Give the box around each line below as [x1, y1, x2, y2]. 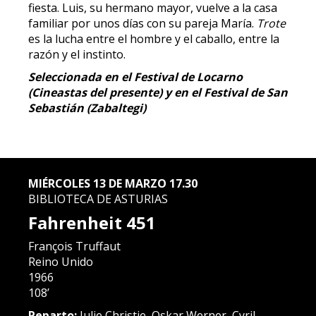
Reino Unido [28, 254, 93, 269]
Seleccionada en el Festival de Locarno [28, 69, 243, 85]
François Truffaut [28, 238, 121, 254]
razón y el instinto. [28, 47, 126, 62]
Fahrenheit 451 [28, 211, 156, 234]
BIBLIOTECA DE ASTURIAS [28, 191, 168, 207]
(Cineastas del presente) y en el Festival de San [28, 85, 288, 100]
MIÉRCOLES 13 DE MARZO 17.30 [28, 176, 197, 191]
